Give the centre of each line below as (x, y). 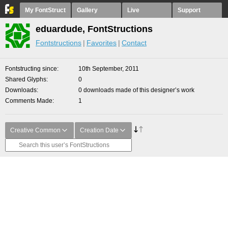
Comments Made (29, 101)
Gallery (87, 10)
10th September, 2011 (109, 69)
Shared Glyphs (26, 79)
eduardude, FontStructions (94, 29)
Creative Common (35, 130)
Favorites (102, 43)
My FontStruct (45, 10)
